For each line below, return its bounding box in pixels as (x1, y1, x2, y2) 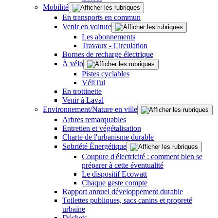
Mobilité (43, 2, 69, 11)
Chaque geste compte (82, 178, 147, 187)
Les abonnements (82, 32, 135, 41)
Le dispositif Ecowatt (82, 169, 147, 178)
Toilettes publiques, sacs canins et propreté (62, 196, 192, 204)
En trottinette (62, 87, 102, 95)
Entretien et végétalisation (62, 124, 141, 132)
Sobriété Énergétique (62, 142, 127, 150)
